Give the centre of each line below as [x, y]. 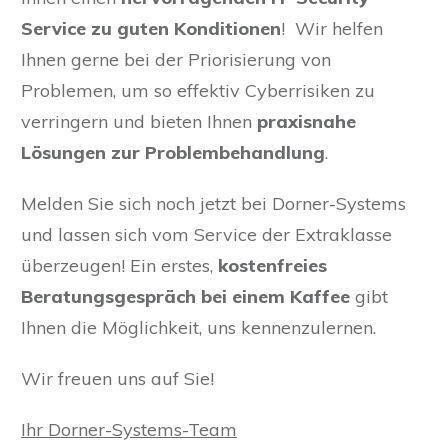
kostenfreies [272, 266]
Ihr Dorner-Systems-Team [129, 430]
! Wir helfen [332, 29]
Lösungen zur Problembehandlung [173, 153]
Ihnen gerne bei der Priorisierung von [176, 60]
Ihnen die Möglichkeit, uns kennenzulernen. [198, 328]
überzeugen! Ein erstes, [119, 266]
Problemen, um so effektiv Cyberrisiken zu [198, 91]
